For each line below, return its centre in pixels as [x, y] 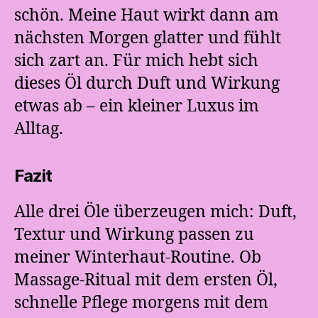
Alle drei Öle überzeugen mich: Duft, [155, 212]
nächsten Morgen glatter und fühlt [148, 38]
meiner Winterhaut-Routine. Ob [138, 257]
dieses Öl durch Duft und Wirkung [147, 83]
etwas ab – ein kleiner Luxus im [137, 106]
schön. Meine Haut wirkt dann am [147, 15]
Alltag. [39, 129]
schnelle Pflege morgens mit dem [141, 303]
